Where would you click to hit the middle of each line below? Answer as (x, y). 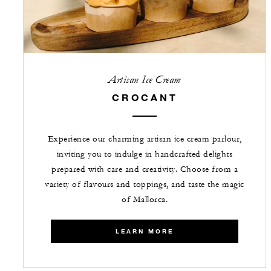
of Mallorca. (145, 199)
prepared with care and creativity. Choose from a (145, 169)
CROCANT (145, 97)
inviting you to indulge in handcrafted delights (145, 154)
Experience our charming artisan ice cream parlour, (145, 139)
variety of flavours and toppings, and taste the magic (145, 184)
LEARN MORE (145, 231)
